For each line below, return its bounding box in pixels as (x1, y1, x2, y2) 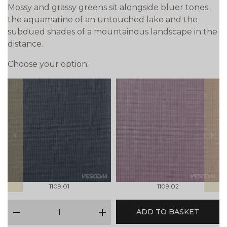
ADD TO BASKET (136, 207, 199, 217)
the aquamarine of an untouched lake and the (8, 15, 198, 25)
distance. (8, 39, 43, 49)
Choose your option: (8, 59, 89, 69)
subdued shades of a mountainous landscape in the (8, 27, 217, 37)
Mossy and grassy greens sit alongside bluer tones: (8, 3, 210, 13)
